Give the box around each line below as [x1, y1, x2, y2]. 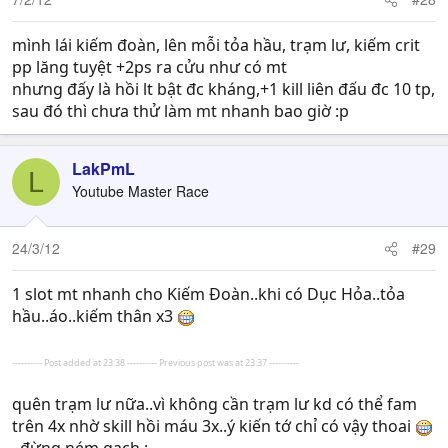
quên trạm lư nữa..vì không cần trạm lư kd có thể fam [12, 393, 417, 415]
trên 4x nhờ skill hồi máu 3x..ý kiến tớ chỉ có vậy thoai [12, 415, 415, 437]
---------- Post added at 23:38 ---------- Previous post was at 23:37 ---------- [12, 356, 299, 369]
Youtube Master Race [72, 181, 209, 201]
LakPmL [72, 157, 135, 180]
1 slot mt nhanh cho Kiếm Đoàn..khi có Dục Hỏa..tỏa [12, 283, 405, 305]
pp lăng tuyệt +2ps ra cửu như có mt [12, 56, 287, 78]
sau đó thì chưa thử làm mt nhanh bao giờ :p [12, 100, 349, 122]
